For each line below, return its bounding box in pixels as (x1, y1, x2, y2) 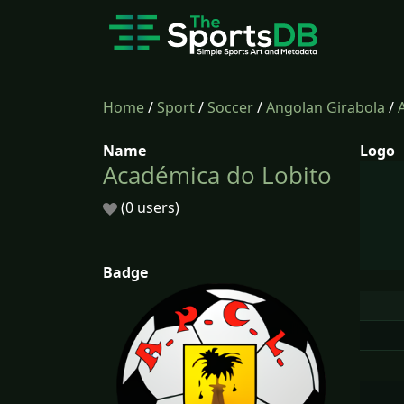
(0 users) (117, 197, 179, 217)
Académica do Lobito (103, 159, 332, 191)
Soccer (207, 97, 253, 117)
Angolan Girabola (266, 97, 385, 117)
